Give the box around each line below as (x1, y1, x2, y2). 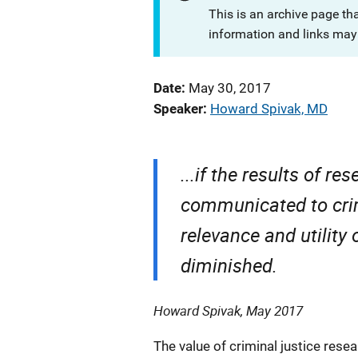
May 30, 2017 (189, 80, 271, 96)
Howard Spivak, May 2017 (153, 301, 303, 320)
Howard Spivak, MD (210, 101, 328, 117)
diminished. (181, 253, 277, 278)
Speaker (153, 101, 203, 117)
